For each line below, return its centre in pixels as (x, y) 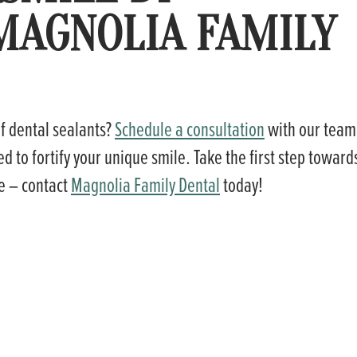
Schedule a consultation (190, 128)
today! (241, 184)
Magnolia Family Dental (145, 184)
